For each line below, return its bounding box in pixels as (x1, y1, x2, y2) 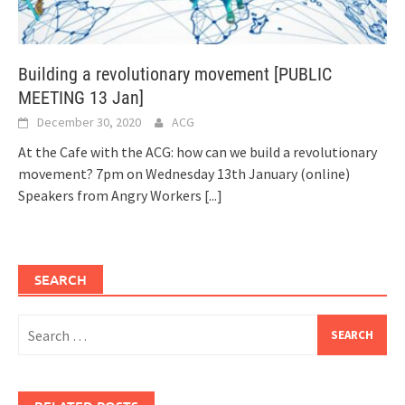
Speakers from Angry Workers (18, 186, 204, 205)
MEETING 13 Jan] (18, 87, 144, 109)
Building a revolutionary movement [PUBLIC (18, 63, 332, 86)
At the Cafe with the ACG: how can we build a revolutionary (18, 143, 377, 162)
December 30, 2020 (37, 114, 141, 131)
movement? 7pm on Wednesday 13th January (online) (18, 165, 350, 184)
